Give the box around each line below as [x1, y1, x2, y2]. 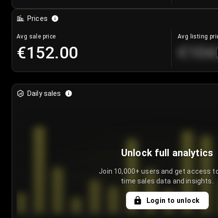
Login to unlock [146, 197, 200, 205]
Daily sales [27, 90, 61, 98]
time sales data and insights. [121, 177, 214, 185]
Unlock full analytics [121, 147, 214, 159]
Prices [27, 15, 48, 23]
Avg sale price [17, 33, 56, 40]
